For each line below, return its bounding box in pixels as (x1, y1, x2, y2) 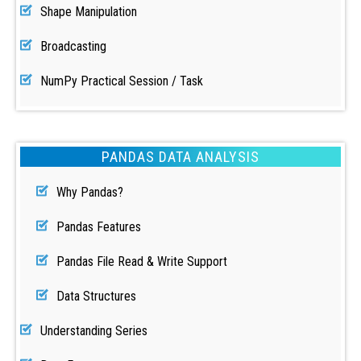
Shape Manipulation (40, 4, 137, 19)
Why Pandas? (56, 185, 123, 200)
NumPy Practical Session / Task (40, 73, 203, 89)
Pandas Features (56, 219, 141, 234)
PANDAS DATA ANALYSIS (102, 148, 259, 165)
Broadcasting (40, 39, 106, 54)
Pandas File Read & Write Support (56, 254, 227, 269)
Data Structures (56, 288, 136, 304)
